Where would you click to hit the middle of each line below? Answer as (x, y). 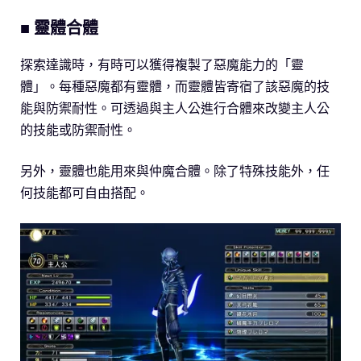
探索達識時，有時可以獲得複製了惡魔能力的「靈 (162, 64)
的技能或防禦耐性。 (78, 129)
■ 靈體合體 (59, 27)
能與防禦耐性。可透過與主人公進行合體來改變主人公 (175, 108)
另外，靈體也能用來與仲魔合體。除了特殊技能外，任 (175, 170)
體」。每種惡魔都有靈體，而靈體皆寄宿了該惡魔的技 (175, 86)
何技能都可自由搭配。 (85, 192)
